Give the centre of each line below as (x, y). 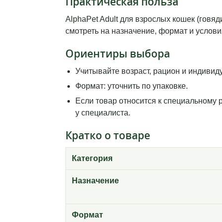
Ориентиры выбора (118, 54)
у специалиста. (103, 113)
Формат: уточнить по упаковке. (132, 86)
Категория (92, 159)
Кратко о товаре (108, 136)
